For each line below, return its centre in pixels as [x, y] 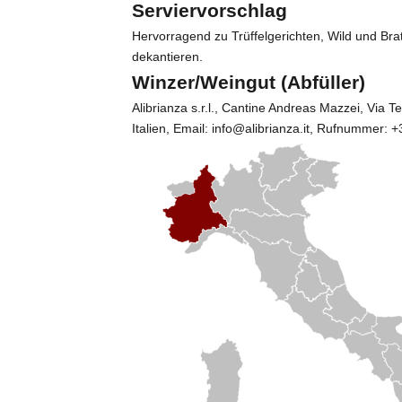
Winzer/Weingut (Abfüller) [249, 83]
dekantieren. [168, 57]
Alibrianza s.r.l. [174, 108]
